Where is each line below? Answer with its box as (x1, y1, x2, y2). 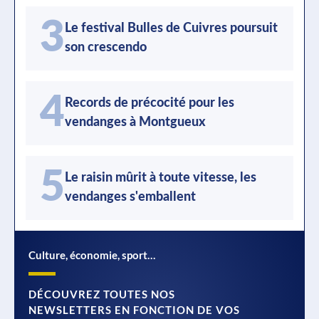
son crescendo (65, 41, 147, 54)
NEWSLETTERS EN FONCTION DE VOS (28, 303, 240, 316)
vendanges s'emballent (65, 190, 196, 204)
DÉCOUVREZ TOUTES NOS (28, 287, 175, 300)
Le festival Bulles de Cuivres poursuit (65, 21, 278, 35)
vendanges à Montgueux (65, 115, 206, 129)
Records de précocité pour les (65, 96, 234, 110)
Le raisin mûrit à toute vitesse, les (65, 171, 256, 184)
